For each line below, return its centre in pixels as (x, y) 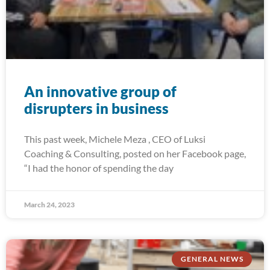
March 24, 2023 (49, 205)
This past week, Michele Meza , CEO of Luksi (115, 139)
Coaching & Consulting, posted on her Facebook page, (135, 153)
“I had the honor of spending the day (99, 168)
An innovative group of (100, 91)
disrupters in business (96, 108)
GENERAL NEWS (212, 259)
